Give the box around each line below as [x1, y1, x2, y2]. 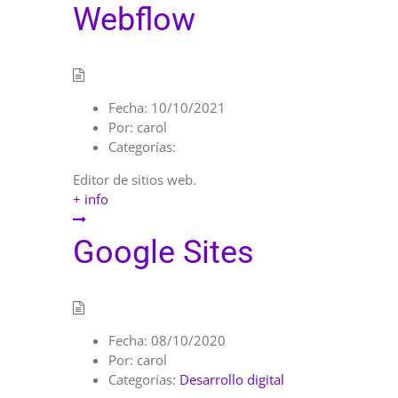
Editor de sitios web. [73, 170, 196, 188]
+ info [73, 189, 108, 208]
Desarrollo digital [179, 370, 284, 388]
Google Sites [73, 233, 254, 271]
